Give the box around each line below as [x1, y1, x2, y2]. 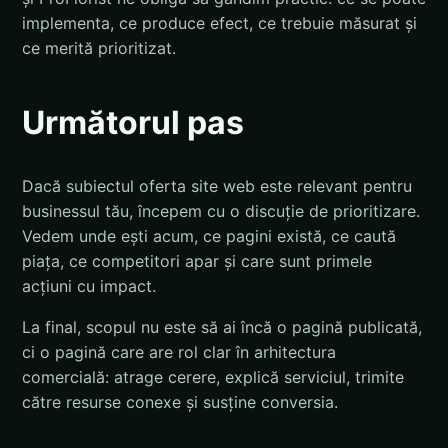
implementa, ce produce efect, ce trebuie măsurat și [22, 12, 417, 33]
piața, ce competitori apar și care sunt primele [22, 251, 372, 272]
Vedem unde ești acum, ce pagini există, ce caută [22, 226, 396, 247]
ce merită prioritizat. [22, 37, 176, 58]
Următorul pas [22, 102, 244, 142]
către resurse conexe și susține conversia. [22, 392, 338, 413]
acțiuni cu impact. [22, 276, 156, 297]
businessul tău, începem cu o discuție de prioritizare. [22, 201, 420, 222]
